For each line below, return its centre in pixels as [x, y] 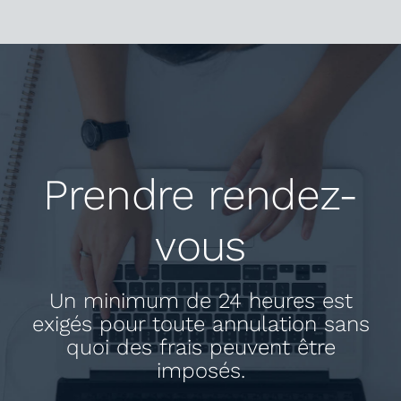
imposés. [200, 371]
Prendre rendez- [200, 195]
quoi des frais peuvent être [200, 348]
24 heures [266, 301]
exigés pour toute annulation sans [200, 324]
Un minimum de [133, 301]
